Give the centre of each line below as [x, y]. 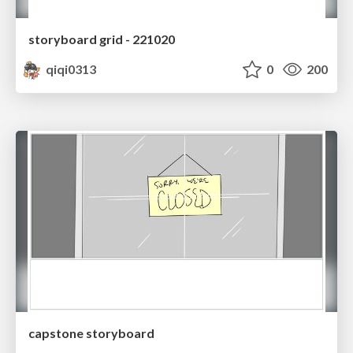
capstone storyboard [91, 333]
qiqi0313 [70, 69]
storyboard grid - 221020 [102, 39]
